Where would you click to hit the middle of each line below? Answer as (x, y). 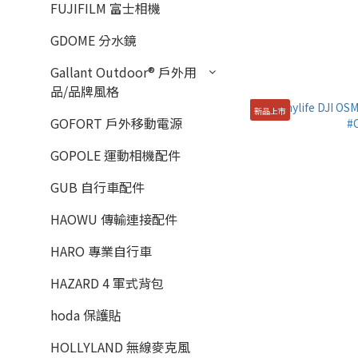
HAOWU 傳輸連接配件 (114, 219)
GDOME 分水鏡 (93, 40)
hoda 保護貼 (86, 315)
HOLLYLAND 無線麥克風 (120, 347)
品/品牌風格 (85, 91)
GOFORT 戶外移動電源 (116, 123)
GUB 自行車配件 (97, 187)
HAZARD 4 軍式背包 (107, 283)
